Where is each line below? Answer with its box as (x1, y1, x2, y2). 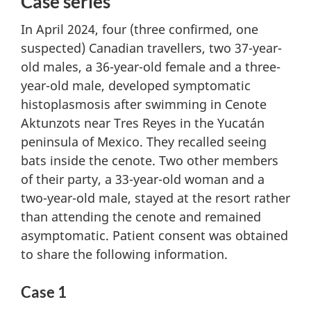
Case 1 (21, 283, 67, 302)
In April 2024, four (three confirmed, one (21, 21, 258, 38)
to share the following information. (21, 246, 228, 263)
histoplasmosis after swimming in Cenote (21, 96, 267, 113)
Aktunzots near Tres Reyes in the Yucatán (21, 115, 264, 132)
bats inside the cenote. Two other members (21, 152, 278, 169)
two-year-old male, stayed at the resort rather (21, 190, 290, 207)
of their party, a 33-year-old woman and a (21, 171, 264, 188)
